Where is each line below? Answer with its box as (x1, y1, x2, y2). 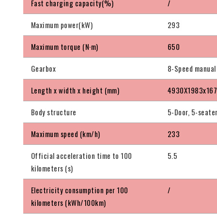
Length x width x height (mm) (31, 85, 120, 96)
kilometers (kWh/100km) (31, 197, 106, 208)
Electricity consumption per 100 (31, 185, 128, 196)
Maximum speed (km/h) (31, 128, 100, 139)
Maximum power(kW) (31, 19, 93, 31)
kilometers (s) (31, 163, 73, 174)
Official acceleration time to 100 (31, 150, 132, 161)
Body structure (31, 107, 77, 118)
